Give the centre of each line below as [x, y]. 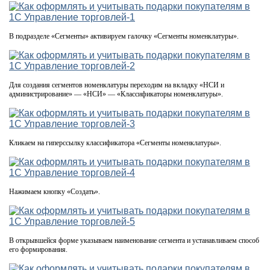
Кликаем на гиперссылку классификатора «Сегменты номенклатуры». [115, 143]
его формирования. [38, 250]
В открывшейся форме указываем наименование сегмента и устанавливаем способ [134, 241]
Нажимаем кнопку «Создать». [55, 192]
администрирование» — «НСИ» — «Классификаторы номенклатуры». [116, 94]
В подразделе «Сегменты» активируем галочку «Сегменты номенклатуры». [124, 36]
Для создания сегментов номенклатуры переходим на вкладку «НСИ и [117, 85]
